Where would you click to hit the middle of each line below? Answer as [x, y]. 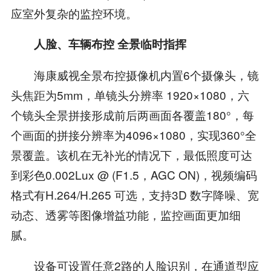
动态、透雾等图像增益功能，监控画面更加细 [126, 215]
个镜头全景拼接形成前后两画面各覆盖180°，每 [132, 115]
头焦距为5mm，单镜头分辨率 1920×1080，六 [130, 95]
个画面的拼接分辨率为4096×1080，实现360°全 [133, 135]
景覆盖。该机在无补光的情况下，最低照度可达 [131, 155]
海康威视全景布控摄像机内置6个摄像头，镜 [135, 75]
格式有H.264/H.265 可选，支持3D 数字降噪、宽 [135, 195]
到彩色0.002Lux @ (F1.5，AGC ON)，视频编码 [134, 175]
